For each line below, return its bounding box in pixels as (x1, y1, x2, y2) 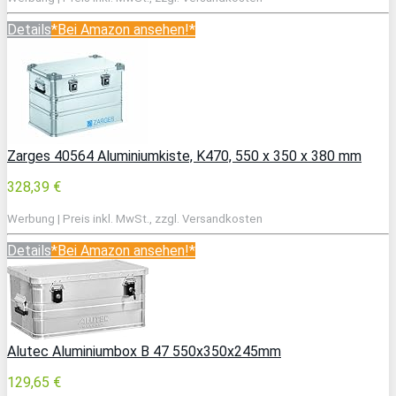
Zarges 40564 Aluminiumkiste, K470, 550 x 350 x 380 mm (7, 147, 362, 164)
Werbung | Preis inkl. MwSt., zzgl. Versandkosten (7, 211, 263, 225)
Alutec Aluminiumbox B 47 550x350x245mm (7, 342, 281, 360)
